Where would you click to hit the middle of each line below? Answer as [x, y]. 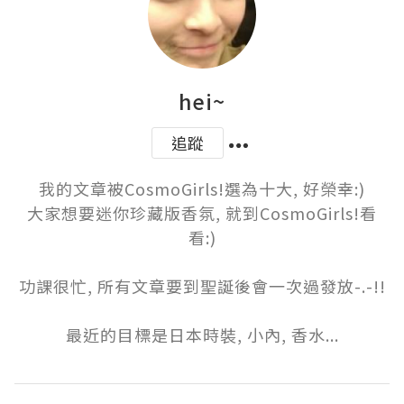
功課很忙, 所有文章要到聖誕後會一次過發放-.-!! [202, 286]
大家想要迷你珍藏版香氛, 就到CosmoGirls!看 [202, 213]
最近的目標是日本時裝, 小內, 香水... [202, 335]
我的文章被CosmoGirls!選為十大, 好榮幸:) [202, 189]
